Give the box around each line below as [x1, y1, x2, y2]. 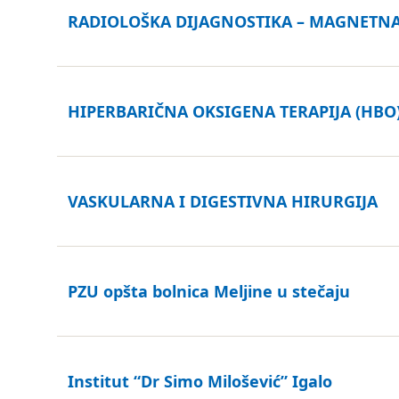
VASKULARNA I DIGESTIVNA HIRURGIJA [68, 191, 378, 212]
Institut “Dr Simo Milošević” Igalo [68, 370, 332, 392]
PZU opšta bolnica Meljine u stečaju [68, 281, 350, 302]
